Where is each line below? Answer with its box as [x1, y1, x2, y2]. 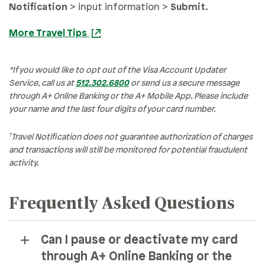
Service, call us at [9, 79, 76, 89]
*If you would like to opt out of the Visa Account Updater [9, 66, 226, 76]
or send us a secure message [129, 79, 240, 89]
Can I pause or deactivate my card [41, 234, 238, 247]
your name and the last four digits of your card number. [9, 105, 216, 115]
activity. [9, 159, 39, 169]
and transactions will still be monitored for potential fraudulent [9, 146, 247, 156]
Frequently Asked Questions [9, 196, 235, 213]
